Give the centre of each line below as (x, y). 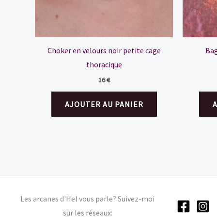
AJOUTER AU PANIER (104, 104)
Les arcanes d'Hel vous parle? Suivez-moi (88, 199)
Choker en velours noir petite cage (104, 50)
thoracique (104, 64)
